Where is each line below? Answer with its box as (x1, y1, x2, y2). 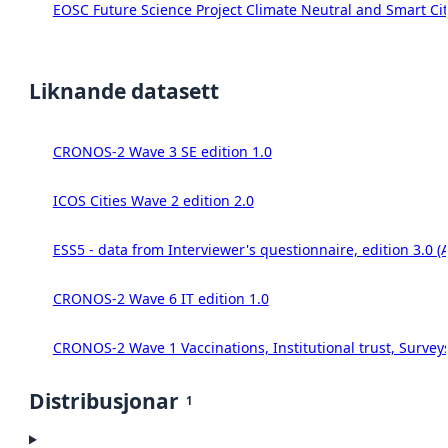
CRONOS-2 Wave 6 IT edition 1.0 (52, 289, 269, 309)
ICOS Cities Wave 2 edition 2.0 (52, 191, 254, 211)
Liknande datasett (29, 77, 219, 106)
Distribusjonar (29, 387, 179, 416)
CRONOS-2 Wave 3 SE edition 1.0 (52, 142, 272, 162)
